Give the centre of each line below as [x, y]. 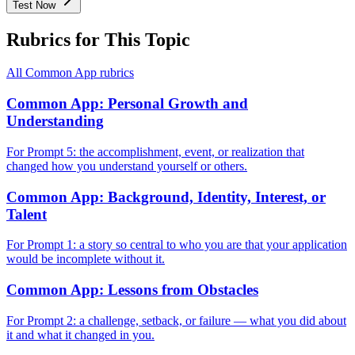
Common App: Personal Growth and [127, 104]
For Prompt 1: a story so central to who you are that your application [177, 245]
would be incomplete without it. [86, 259]
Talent [27, 214]
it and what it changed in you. [80, 334]
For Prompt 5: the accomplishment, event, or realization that [155, 151]
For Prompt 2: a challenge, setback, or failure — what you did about [176, 320]
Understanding [55, 121]
